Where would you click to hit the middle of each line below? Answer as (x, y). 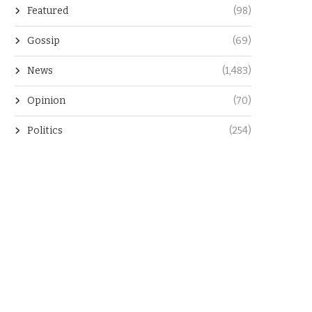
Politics (45, 131)
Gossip (44, 41)
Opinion (46, 101)
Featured (48, 11)
